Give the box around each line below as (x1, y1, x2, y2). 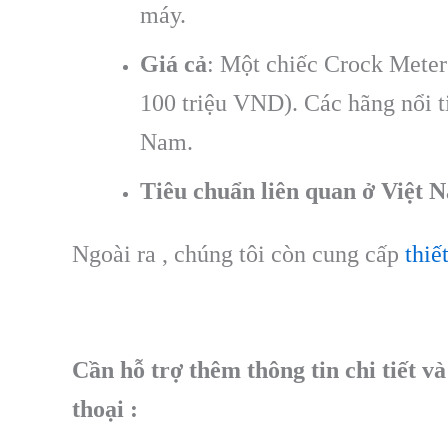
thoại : (72, 396, 138, 423)
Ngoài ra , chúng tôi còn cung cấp (72, 241, 399, 268)
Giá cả (140, 51, 207, 78)
